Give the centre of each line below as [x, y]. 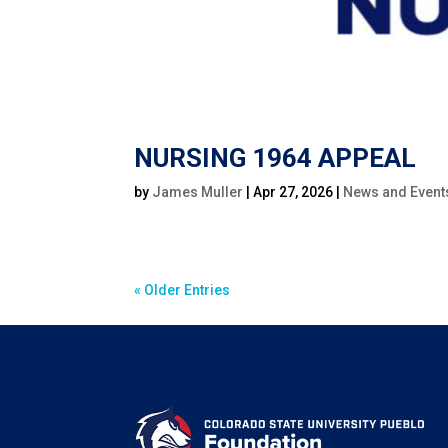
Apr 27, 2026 [293, 191]
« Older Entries [182, 289]
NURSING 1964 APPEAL [275, 157]
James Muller [198, 191]
